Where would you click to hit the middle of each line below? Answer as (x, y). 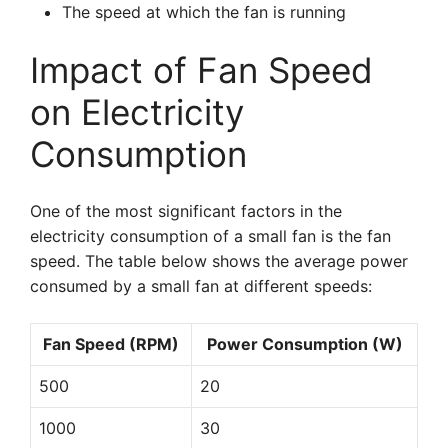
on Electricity (137, 112)
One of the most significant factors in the (186, 211)
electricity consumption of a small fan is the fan (210, 236)
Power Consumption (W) (304, 344)
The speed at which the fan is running (204, 12)
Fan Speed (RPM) (111, 344)
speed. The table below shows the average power (219, 261)
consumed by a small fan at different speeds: (201, 286)
